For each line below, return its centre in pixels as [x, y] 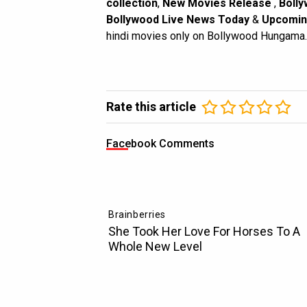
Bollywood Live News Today [178, 19]
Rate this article [151, 106]
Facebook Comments [160, 143]
